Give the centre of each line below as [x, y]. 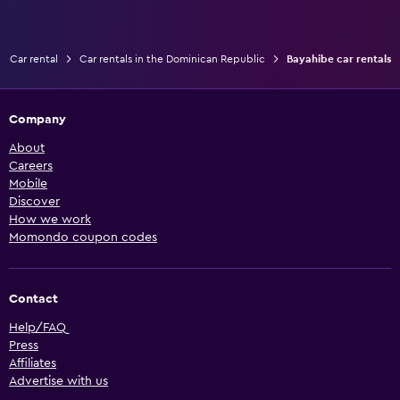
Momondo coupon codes [83, 238]
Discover [34, 202]
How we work [50, 220]
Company [37, 120]
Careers [31, 167]
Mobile [28, 184]
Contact [33, 300]
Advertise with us [58, 382]
